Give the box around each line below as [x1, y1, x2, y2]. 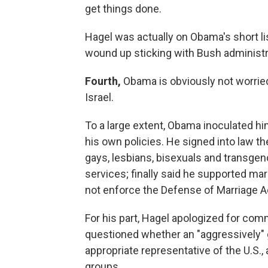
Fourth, [85, 74, 121, 87]
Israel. [85, 90, 114, 103]
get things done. [85, 2, 162, 15]
